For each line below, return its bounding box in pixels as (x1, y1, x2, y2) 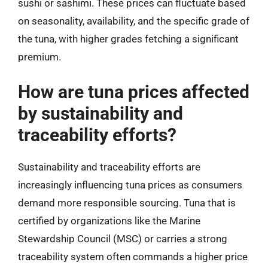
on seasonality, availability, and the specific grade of (18, 15, 249, 27)
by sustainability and (18, 102, 183, 124)
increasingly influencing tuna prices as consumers (18, 178, 242, 191)
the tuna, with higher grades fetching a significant (18, 33, 239, 45)
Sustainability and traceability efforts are (18, 160, 200, 173)
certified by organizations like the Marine (18, 214, 200, 227)
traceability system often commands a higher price (18, 250, 248, 263)
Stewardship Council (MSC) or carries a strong (18, 232, 227, 245)
